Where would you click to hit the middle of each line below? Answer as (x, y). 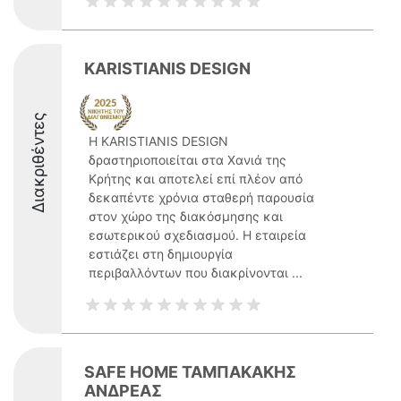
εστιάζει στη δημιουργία (161, 254)
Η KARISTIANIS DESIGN (158, 141)
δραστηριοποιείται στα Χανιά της (188, 160)
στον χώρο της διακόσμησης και (186, 216)
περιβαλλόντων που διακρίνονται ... (196, 273)
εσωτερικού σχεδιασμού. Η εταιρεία (197, 235)
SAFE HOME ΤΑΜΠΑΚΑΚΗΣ (190, 372)
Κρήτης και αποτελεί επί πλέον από (196, 179)
